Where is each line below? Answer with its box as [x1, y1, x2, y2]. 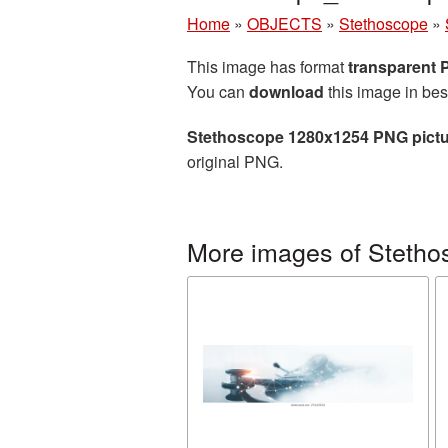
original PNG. [187, 150, 283, 173]
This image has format [187, 55, 348, 78]
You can [187, 80, 249, 103]
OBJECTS [247, 12, 322, 35]
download [249, 80, 324, 103]
